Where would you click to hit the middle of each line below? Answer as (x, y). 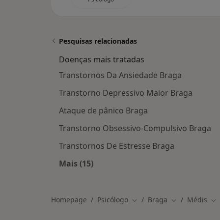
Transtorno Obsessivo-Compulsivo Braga (135, 128)
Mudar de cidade (159, 200)
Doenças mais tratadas (102, 59)
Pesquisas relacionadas (98, 41)
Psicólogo (113, 200)
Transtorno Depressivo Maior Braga (126, 93)
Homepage (69, 200)
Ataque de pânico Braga (103, 110)
